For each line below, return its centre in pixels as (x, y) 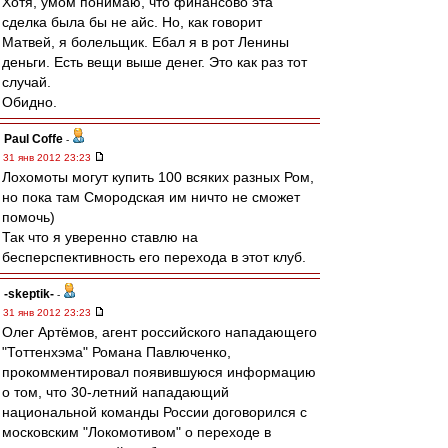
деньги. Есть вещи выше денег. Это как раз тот (154, 62)
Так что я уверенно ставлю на (100, 237)
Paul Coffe (33, 139)
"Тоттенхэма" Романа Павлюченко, (116, 352)
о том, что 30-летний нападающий (115, 392)
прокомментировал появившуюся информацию (159, 372)
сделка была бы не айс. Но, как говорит (132, 22)
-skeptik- (29, 294)
